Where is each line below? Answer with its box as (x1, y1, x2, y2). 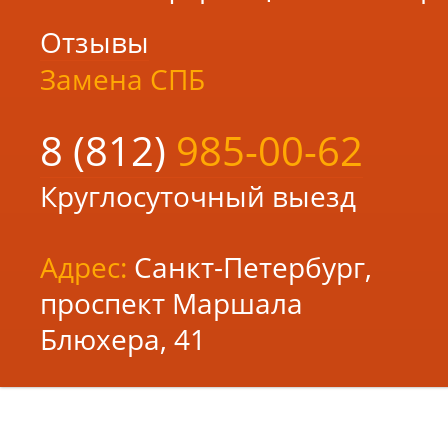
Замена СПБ (40, 60, 205, 98)
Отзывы (40, 23, 149, 61)
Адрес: (40, 248, 127, 286)
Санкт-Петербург (134, 248, 365, 286)
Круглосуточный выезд (40, 177, 356, 215)
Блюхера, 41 (40, 320, 206, 358)
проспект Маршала (40, 284, 303, 322)
